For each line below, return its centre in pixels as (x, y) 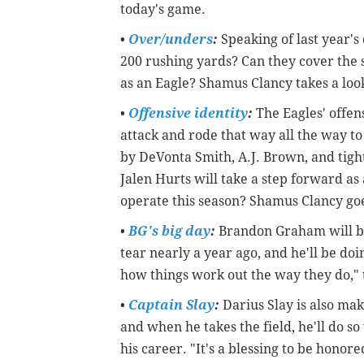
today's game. (165, 10)
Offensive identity (188, 114)
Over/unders (171, 40)
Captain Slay (171, 305)
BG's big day (169, 232)
